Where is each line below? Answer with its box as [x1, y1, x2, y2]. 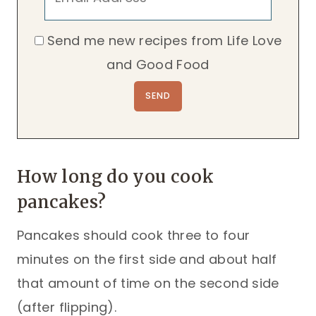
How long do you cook [17, 165, 214, 188]
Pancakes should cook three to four [17, 226, 250, 244]
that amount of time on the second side [17, 274, 279, 292]
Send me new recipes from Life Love [47, 31, 282, 49]
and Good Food [107, 55, 209, 73]
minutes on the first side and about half [17, 250, 277, 268]
